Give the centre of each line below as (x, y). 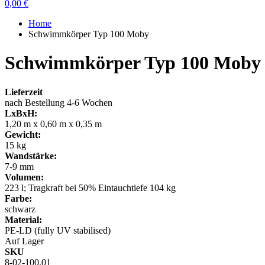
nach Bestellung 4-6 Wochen (59, 102)
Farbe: (18, 198)
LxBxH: (21, 113)
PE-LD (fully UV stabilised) (58, 230)
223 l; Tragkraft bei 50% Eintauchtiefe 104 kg (90, 188)
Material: (23, 219)
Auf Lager (24, 241)
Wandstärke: (31, 156)
